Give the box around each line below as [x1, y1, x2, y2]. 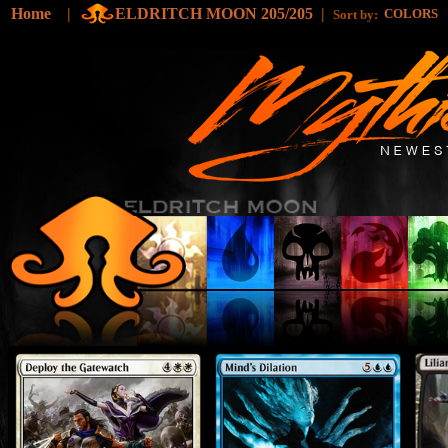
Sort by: [333, 7, 384, 22]
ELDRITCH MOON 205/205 [115, 5, 313, 22]
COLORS [384, 6, 441, 21]
